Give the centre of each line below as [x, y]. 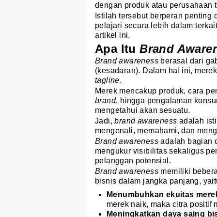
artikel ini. [113, 35]
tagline [107, 80]
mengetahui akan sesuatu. [143, 110]
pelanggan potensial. [133, 161]
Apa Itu [117, 49]
